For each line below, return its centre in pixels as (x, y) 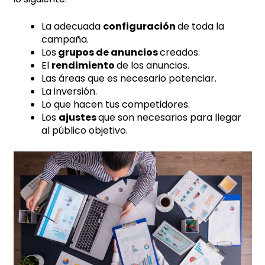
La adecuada (72, 26)
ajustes (79, 117)
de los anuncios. (153, 65)
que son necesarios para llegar (170, 117)
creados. (180, 52)
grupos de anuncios (108, 52)
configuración (140, 26)
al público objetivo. (85, 130)
